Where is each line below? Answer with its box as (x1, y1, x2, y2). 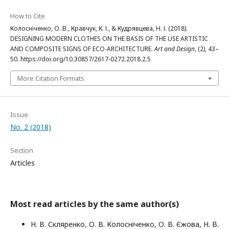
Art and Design (154, 44, 195, 53)
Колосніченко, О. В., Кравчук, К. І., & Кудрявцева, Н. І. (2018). (10, 24, 188, 33)
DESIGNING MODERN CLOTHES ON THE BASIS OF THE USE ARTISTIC (10, 34, 208, 43)
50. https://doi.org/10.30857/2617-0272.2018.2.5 (10, 55, 151, 63)
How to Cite (10, 11, 45, 20)
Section (10, 146, 33, 155)
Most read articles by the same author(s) (10, 198, 179, 210)
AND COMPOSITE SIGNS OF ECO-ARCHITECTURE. (10, 44, 154, 53)
